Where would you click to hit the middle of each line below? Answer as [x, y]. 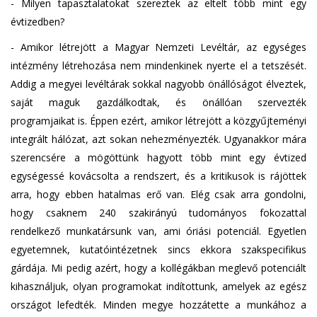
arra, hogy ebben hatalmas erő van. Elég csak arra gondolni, [158, 194]
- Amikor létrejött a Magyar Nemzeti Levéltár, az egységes [158, 47]
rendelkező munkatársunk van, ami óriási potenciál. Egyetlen [158, 231]
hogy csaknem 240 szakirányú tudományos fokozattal [158, 212]
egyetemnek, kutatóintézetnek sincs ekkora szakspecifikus [158, 249]
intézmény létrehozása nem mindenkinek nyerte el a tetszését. [158, 65]
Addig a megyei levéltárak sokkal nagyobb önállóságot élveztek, [158, 83]
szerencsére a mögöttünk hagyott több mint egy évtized [158, 157]
